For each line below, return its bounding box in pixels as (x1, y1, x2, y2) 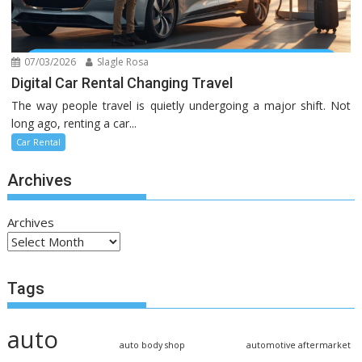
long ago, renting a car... (11, 115, 137, 131)
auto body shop (120, 339, 185, 351)
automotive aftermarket (246, 339, 351, 351)
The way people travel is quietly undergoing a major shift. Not (11, 97, 351, 113)
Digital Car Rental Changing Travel (11, 74, 234, 91)
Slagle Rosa (95, 54, 149, 69)
